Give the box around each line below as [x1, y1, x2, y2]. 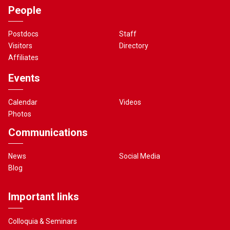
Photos [8, 109, 32, 118]
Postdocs [8, 30, 39, 38]
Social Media [119, 152, 161, 160]
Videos [119, 98, 142, 106]
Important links [8, 190, 79, 203]
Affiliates [8, 53, 39, 62]
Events [8, 72, 40, 84]
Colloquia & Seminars [8, 217, 78, 225]
